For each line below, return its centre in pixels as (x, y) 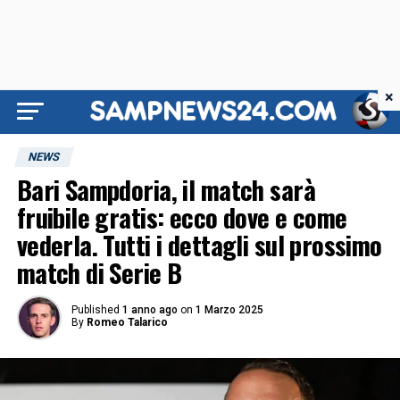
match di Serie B (99, 272)
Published (95, 310)
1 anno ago (150, 310)
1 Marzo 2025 (229, 310)
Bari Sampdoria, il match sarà (166, 189)
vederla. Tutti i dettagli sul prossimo (199, 245)
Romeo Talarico (127, 322)
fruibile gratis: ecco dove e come (182, 217)
